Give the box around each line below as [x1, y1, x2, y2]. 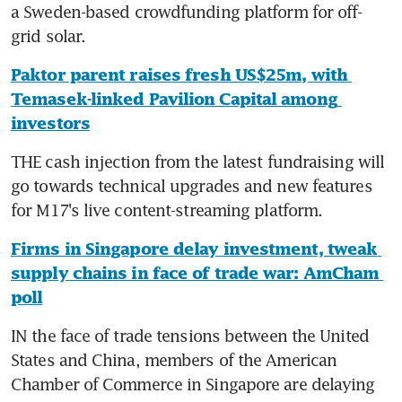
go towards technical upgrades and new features [11, 175, 372, 196]
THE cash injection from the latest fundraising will [11, 151, 385, 171]
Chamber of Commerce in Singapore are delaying [11, 373, 375, 394]
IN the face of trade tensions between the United [11, 325, 369, 345]
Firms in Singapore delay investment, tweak [11, 239, 378, 258]
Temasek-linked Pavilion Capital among [11, 89, 337, 109]
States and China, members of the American [11, 349, 337, 370]
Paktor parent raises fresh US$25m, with [11, 65, 347, 84]
